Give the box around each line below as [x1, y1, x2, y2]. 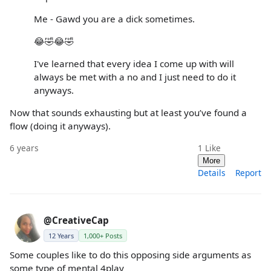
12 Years [48, 230, 74, 240]
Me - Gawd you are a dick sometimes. [34, 12, 195, 25]
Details [198, 166, 226, 178]
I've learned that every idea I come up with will [34, 57, 234, 70]
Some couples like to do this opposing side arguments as [10, 248, 251, 261]
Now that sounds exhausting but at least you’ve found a [10, 106, 247, 119]
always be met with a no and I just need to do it [34, 71, 236, 83]
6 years [10, 142, 39, 154]
